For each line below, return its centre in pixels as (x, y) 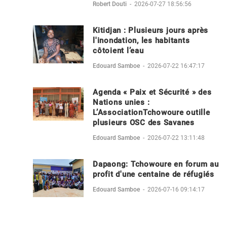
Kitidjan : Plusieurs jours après (150, 30)
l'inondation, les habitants (141, 40)
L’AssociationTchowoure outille (152, 112)
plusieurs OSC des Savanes (144, 122)
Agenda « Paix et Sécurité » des (152, 92)
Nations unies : (121, 102)
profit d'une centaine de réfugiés (154, 174)
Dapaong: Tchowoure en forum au (156, 164)
